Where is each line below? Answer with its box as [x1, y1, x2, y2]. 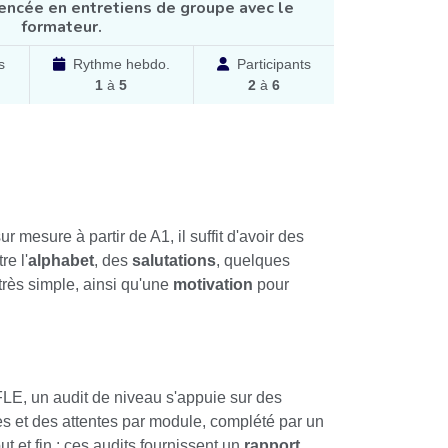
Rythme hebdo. [72, 56, 170, 73]
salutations [132, 252, 216, 270]
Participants [236, 56, 311, 73]
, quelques [216, 252, 290, 270]
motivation [173, 276, 253, 294]
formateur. [20, 16, 102, 39]
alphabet [28, 252, 94, 270]
